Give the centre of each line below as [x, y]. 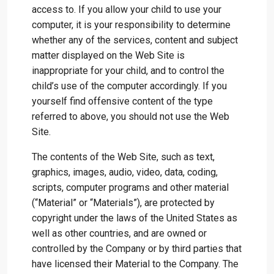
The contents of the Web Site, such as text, [123, 157]
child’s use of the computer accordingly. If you [129, 86]
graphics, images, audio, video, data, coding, [125, 172]
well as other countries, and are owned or [119, 233]
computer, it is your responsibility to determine [131, 25]
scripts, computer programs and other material [130, 187]
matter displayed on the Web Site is [108, 55]
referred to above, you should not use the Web [131, 117]
